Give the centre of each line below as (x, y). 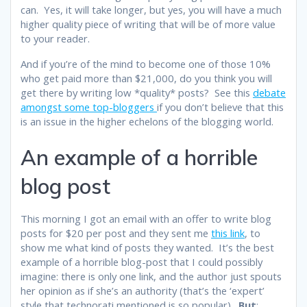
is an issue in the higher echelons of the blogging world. (147, 121)
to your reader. (55, 38)
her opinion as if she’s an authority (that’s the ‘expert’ (143, 290)
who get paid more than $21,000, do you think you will (146, 78)
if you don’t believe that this (220, 107)
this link (228, 233)
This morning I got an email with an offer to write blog (146, 218)
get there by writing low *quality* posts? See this (137, 92)
